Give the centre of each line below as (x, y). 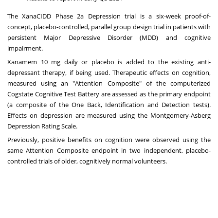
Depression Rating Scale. (42, 126)
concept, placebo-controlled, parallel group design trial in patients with (109, 27)
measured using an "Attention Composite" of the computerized (109, 83)
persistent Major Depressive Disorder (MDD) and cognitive (109, 37)
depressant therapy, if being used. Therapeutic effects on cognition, (109, 72)
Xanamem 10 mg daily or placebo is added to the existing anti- (109, 62)
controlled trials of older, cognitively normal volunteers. (87, 161)
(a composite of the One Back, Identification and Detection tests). (109, 104)
